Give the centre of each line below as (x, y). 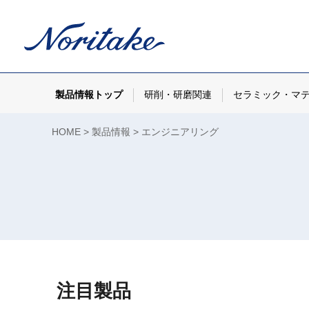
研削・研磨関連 (178, 95)
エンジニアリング (180, 132)
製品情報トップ (89, 95)
